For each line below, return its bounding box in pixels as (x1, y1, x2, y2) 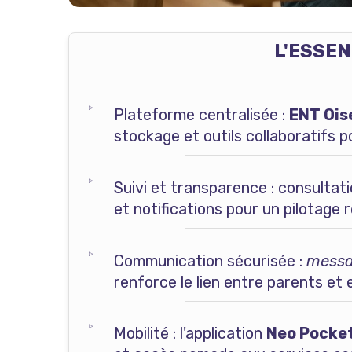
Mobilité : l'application (113, 324, 266, 343)
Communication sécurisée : (113, 251, 306, 270)
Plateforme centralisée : (113, 105, 289, 125)
